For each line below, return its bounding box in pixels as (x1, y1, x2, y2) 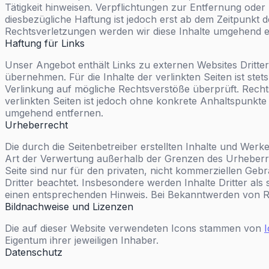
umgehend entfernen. (5, 107, 103, 119)
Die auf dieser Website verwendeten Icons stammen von (5, 222, 264, 234)
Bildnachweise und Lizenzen (5, 201, 133, 213)
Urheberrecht (5, 119, 68, 131)
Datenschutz (5, 246, 62, 258)
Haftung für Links (5, 37, 85, 49)
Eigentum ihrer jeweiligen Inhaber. (5, 234, 159, 246)
